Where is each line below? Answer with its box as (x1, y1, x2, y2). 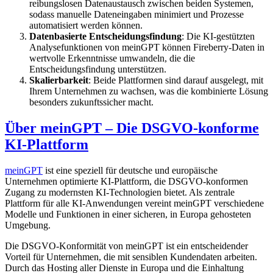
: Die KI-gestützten (182, 30, 255, 41)
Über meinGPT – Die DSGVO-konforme (5, 119, 259, 136)
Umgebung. (5, 219, 51, 230)
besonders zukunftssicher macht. (29, 96, 154, 107)
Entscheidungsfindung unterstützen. (29, 63, 166, 74)
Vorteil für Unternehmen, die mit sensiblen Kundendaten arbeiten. (5, 251, 257, 262)
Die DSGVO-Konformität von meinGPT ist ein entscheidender (5, 240, 248, 251)
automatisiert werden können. (29, 19, 143, 30)
